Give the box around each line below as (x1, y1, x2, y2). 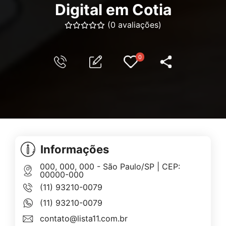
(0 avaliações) (107, 20, 161, 30)
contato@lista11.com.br (39, 213, 128, 224)
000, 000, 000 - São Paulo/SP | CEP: (39, 161, 180, 172)
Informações (40, 143, 109, 156)
